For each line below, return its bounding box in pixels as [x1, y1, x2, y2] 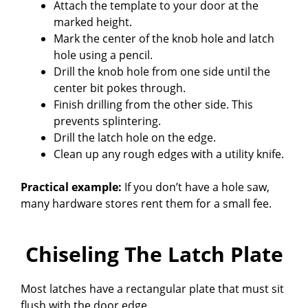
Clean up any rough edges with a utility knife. [54, 146, 284, 162]
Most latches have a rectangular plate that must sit [21, 280, 284, 296]
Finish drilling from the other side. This [54, 96, 253, 112]
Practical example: [21, 179, 122, 195]
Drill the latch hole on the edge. [54, 129, 216, 145]
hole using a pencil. [54, 47, 153, 63]
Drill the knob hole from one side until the [54, 63, 270, 79]
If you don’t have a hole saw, [122, 179, 269, 195]
